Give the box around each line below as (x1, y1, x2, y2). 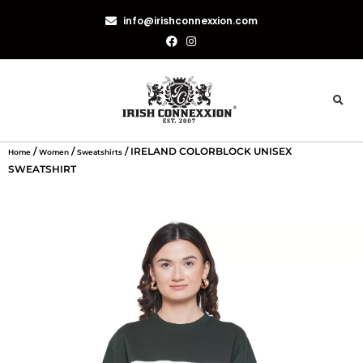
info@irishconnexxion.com (123, 14, 258, 28)
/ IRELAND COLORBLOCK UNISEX (122, 145, 292, 158)
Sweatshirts (77, 147, 122, 157)
